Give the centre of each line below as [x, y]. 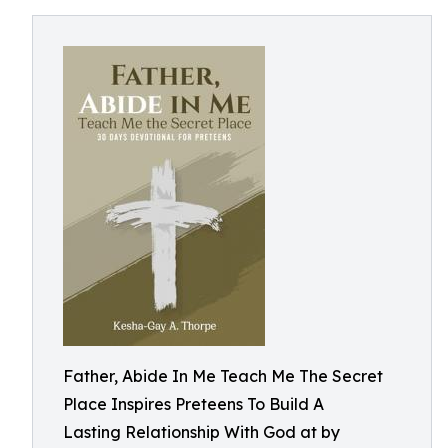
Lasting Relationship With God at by [201, 432]
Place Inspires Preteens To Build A [193, 404]
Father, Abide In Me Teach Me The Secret [223, 376]
